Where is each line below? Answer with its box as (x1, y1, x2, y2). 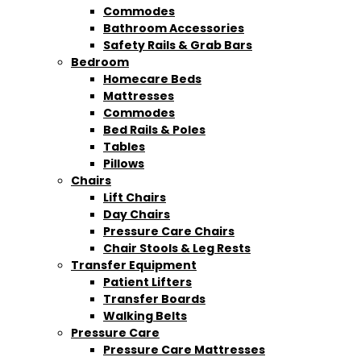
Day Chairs (103, 205, 170, 222)
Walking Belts (103, 307, 187, 324)
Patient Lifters (103, 273, 192, 290)
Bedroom (71, 53, 129, 70)
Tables (103, 138, 145, 155)
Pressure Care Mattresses (103, 341, 265, 358)
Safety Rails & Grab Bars (103, 36, 252, 53)
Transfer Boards (103, 290, 205, 307)
